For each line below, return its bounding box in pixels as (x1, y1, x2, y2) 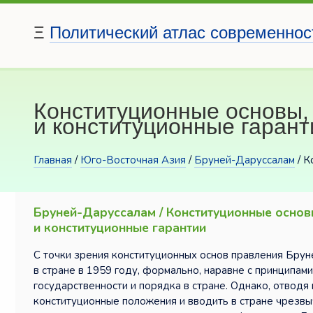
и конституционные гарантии (34, 219, 206, 236)
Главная (34, 153, 72, 168)
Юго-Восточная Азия (80, 153, 186, 168)
